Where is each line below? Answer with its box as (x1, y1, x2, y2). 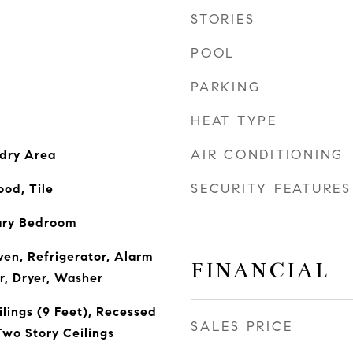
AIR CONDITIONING (191, 147, 344, 163)
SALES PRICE (191, 318, 293, 335)
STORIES (191, 11, 255, 28)
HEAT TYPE (191, 113, 277, 129)
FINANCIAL (191, 258, 330, 283)
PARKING (191, 79, 261, 95)
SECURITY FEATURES (191, 180, 351, 197)
